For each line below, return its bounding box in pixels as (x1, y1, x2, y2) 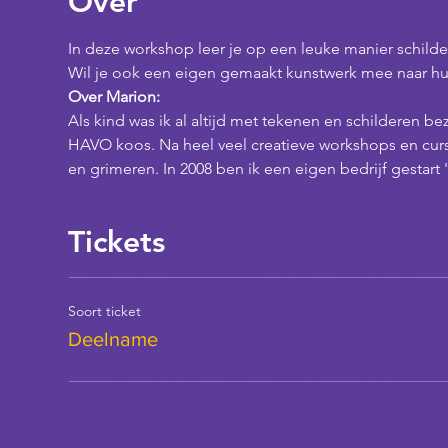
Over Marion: (68, 86, 161, 106)
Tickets (68, 223, 166, 260)
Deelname (68, 327, 159, 350)
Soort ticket (68, 301, 142, 320)
